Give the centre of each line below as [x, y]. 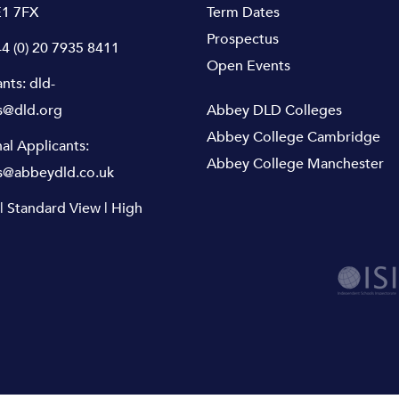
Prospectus [243, 39]
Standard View [53, 208]
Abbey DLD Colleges [275, 110]
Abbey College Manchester [296, 163]
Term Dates [244, 12]
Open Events [249, 65]
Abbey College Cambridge [294, 137]
